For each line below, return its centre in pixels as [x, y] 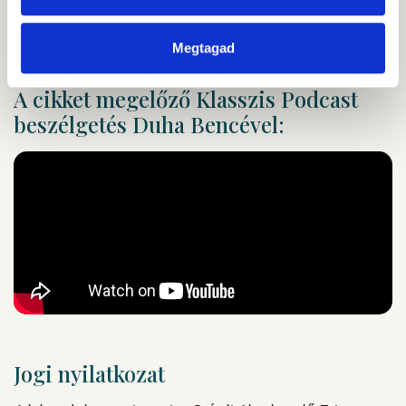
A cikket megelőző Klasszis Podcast [186, 98]
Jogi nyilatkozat [89, 374]
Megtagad [203, 47]
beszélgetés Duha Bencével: [149, 124]
